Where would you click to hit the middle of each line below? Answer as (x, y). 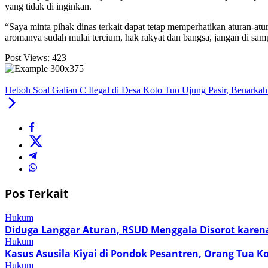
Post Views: (27, 58)
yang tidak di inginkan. (48, 7)
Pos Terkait (36, 194)
